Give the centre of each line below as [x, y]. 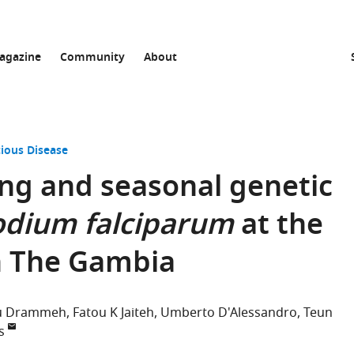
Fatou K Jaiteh [113, 313]
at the [279, 227]
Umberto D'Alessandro [229, 313]
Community [92, 58]
